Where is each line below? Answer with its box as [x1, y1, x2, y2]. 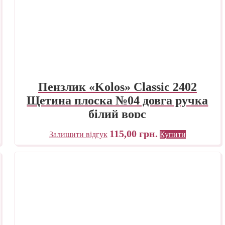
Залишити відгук [49, 130, 107, 139]
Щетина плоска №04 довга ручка [27, 94, 208, 107]
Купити [159, 130, 186, 139]
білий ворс [88, 107, 147, 121]
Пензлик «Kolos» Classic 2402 [38, 80, 197, 94]
